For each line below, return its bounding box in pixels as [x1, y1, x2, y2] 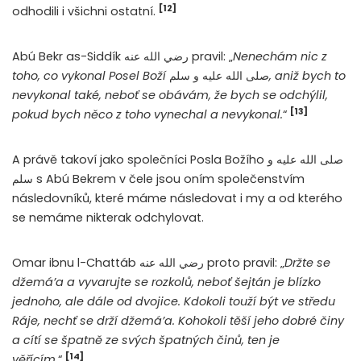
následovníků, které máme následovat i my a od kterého [12, 190, 342, 207]
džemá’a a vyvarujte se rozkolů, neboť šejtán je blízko [12, 274, 321, 291]
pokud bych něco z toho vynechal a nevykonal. [12, 106, 283, 123]
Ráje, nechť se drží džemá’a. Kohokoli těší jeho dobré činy [12, 313, 344, 330]
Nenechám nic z [233, 48, 327, 65]
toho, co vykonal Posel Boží [12, 68, 166, 85]
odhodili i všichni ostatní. [12, 3, 159, 20]
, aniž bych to [269, 68, 346, 85]
